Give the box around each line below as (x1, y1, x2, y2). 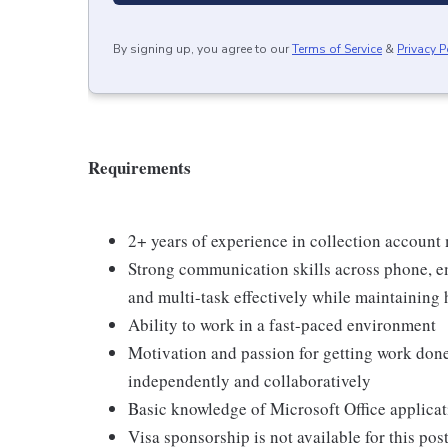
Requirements (88, 155, 191, 180)
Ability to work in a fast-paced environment (128, 313, 436, 336)
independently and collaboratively (128, 369, 371, 392)
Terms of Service (292, 41, 382, 57)
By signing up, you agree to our (113, 41, 289, 57)
